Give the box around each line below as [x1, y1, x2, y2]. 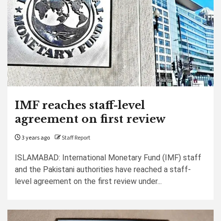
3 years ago [21, 134, 50, 142]
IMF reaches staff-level [15, 99, 145, 112]
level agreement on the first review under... [15, 177, 162, 186]
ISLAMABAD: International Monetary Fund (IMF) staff [15, 153, 201, 162]
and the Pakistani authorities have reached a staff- [15, 165, 191, 174]
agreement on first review [15, 112, 165, 126]
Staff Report [62, 134, 90, 142]
